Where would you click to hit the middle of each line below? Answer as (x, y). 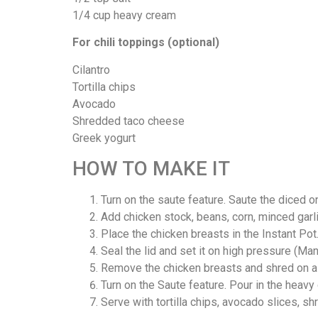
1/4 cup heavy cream (124, 15)
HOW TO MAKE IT (151, 168)
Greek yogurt (104, 138)
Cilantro (91, 70)
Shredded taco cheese (128, 121)
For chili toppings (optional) (146, 43)
